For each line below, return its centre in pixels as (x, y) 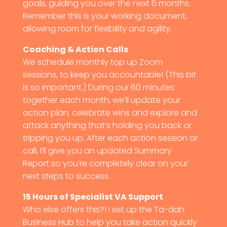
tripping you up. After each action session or (110, 138)
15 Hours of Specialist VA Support (93, 197)
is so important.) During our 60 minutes (98, 87)
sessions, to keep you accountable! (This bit (109, 74)
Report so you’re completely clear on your (105, 163)
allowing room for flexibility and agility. (97, 28)
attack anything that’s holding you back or (107, 125)
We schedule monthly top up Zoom (92, 62)
